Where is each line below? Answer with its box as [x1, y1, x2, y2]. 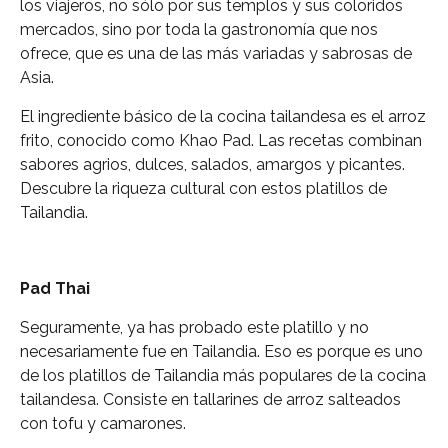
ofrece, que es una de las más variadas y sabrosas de [20, 44, 412, 64]
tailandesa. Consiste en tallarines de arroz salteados [20, 389, 401, 409]
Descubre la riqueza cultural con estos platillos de [20, 178, 387, 198]
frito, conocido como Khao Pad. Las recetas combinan [20, 130, 422, 150]
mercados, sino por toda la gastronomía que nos [20, 20, 378, 40]
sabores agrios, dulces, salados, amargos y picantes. [20, 154, 405, 174]
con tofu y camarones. [20, 413, 186, 433]
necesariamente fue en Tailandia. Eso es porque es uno [20, 341, 423, 361]
